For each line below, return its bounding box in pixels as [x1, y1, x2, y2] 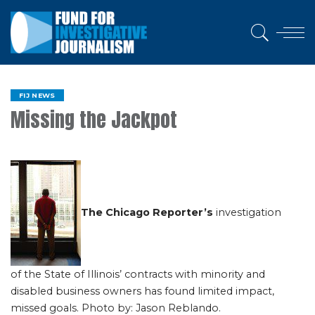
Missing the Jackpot [11, 105, 177, 134]
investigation [216, 205, 281, 219]
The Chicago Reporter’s [81, 205, 216, 219]
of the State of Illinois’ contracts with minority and [11, 268, 265, 281]
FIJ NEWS [19, 91, 56, 99]
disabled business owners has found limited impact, [11, 285, 274, 297]
